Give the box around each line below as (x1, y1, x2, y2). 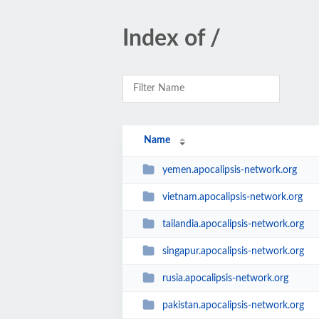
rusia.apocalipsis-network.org (162, 273, 288, 283)
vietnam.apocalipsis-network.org (162, 192, 303, 202)
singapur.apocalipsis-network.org (162, 246, 304, 256)
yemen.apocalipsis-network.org (162, 164, 297, 175)
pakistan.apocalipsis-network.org (162, 300, 304, 310)
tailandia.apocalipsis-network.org (162, 219, 304, 229)
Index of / (122, 27, 221, 50)
